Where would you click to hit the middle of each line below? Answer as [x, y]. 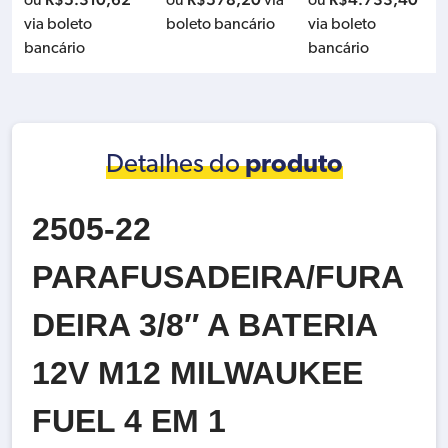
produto [293, 165]
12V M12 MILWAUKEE [197, 373]
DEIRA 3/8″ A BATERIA [204, 325]
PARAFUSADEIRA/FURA [218, 277]
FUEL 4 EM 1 [129, 421]
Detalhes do [175, 165]
